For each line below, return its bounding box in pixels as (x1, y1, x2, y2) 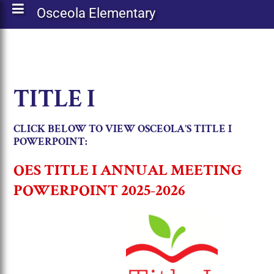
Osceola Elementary (37, 6, 155, 21)
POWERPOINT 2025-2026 (13, 180, 186, 201)
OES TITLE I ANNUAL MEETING (13, 160, 243, 181)
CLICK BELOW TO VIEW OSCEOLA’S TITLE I (13, 122, 232, 136)
